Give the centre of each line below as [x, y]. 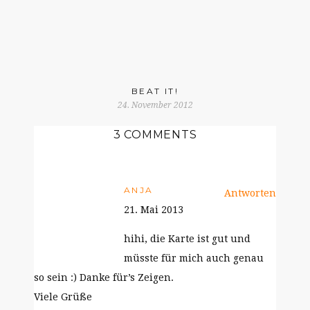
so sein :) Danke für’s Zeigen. [104, 277]
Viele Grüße [63, 297]
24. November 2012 [155, 105]
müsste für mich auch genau [194, 258]
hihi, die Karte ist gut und [187, 239]
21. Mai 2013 [154, 210]
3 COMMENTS [155, 135]
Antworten [250, 193]
